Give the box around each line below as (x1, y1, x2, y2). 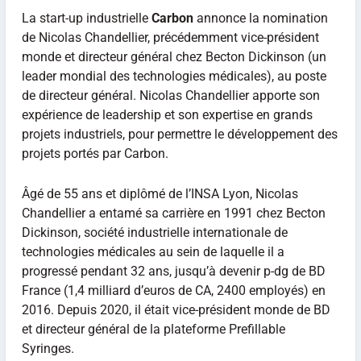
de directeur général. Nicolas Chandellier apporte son (21, 88, 320, 103)
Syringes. (21, 340, 74, 356)
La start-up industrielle (21, 10, 151, 26)
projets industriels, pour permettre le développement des (21, 127, 338, 142)
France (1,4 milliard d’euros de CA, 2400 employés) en (21, 282, 326, 298)
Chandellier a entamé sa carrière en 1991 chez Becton (21, 205, 326, 221)
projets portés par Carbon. (21, 146, 168, 161)
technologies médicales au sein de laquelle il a (21, 243, 284, 259)
